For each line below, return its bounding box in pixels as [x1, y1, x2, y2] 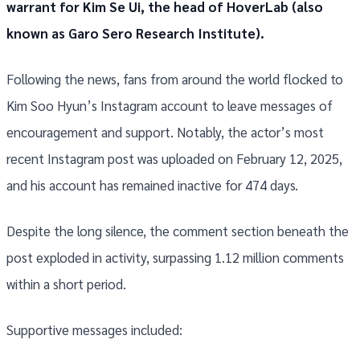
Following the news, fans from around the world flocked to [6, 70, 343, 88]
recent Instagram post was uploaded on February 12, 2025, [6, 149, 342, 168]
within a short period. [6, 275, 126, 293]
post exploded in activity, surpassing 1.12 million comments [6, 248, 344, 267]
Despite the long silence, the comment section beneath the [6, 222, 349, 240]
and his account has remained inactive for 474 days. [6, 176, 298, 194]
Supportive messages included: [6, 321, 182, 339]
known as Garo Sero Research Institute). [6, 24, 264, 43]
